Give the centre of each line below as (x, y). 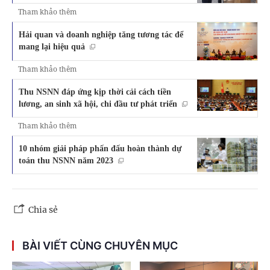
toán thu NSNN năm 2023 (66, 160)
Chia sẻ (43, 210)
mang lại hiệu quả (52, 46)
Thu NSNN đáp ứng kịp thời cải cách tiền (95, 91)
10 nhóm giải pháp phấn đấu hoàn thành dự (100, 148)
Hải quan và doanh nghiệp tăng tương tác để (101, 34)
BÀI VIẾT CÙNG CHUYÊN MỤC (100, 246)
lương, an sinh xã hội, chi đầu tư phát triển (98, 103)
